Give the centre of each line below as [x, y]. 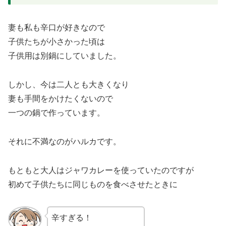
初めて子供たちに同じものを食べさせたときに [93, 184]
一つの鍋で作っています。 [56, 113]
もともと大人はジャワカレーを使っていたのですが [101, 170]
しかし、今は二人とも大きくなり [69, 85]
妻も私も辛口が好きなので [56, 28]
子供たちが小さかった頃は [56, 42]
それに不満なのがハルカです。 [65, 141]
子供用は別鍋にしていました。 [65, 56]
